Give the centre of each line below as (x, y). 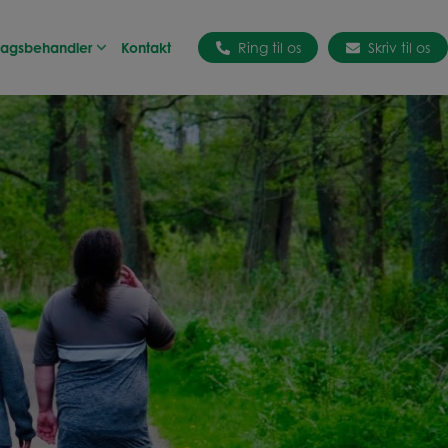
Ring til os (265, 48)
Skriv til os (395, 48)
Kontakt (145, 48)
